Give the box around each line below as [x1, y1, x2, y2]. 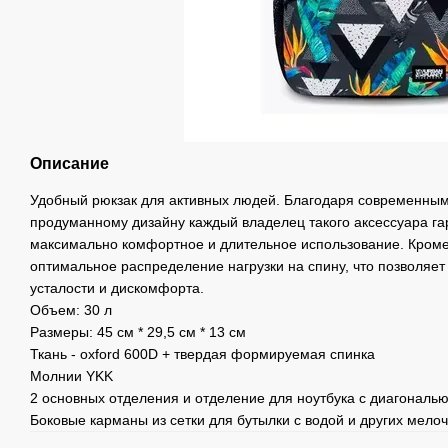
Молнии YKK [30, 368, 113, 385]
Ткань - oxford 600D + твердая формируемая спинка [30, 346, 375, 363]
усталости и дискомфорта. [30, 280, 204, 297]
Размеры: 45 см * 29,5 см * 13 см [30, 324, 246, 341]
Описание [30, 155, 109, 173]
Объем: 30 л [30, 302, 112, 319]
